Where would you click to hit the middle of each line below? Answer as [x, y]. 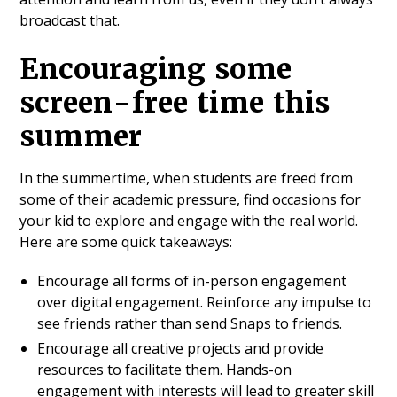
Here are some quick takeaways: [126, 242]
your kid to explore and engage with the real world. [189, 221]
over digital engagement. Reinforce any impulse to [205, 303]
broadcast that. [70, 21]
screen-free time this [175, 103]
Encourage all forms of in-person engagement [192, 281]
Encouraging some [156, 69]
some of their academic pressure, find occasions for [191, 200]
